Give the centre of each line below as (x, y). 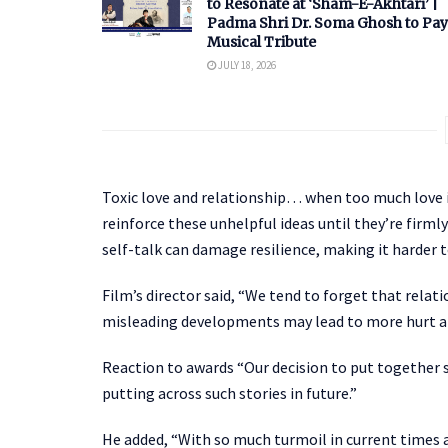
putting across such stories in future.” (229, 392)
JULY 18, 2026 (246, 64)
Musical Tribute (261, 41)
